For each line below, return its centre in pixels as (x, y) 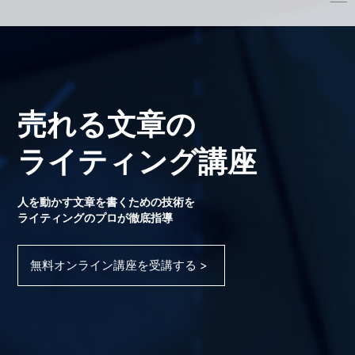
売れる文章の (107, 125)
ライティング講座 (137, 162)
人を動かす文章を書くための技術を (107, 203)
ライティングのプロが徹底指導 (95, 219)
